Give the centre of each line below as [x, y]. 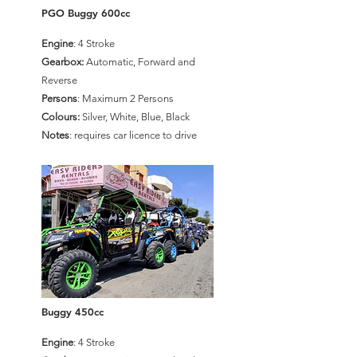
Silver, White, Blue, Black [135, 117]
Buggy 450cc [73, 312]
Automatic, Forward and [139, 62]
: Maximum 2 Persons [126, 98]
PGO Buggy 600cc [86, 13]
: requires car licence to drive [133, 135]
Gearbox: [63, 62]
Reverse [59, 80]
